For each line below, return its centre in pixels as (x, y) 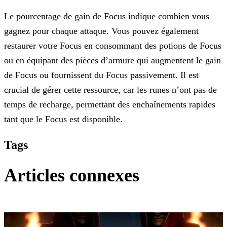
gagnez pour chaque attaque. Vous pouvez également (101, 31)
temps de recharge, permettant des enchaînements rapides (110, 105)
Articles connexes (72, 176)
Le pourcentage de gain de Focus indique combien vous (107, 16)
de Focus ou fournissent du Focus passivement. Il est (101, 75)
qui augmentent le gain (178, 61)
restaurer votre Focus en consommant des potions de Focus (113, 46)
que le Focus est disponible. (70, 119)
